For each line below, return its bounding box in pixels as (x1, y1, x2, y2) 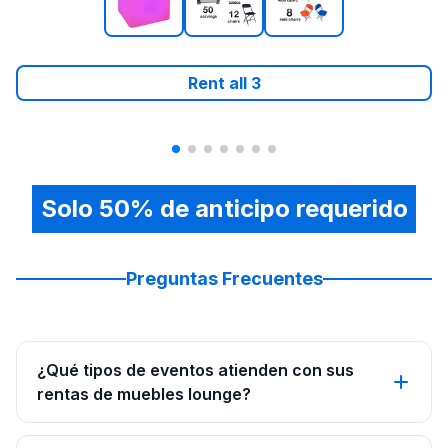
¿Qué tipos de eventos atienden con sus (37, 360, 354, 381)
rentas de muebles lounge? (37, 384, 251, 405)
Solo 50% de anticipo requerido (40, 194, 408, 224)
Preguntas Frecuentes (125, 268, 323, 290)
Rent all (187, 73, 251, 94)
